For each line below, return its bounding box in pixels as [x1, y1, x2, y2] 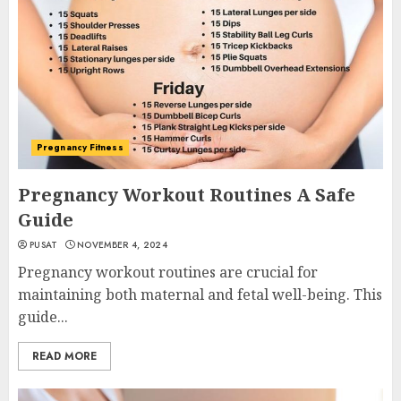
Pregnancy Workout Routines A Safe [18, 183, 355, 207]
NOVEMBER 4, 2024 [77, 238, 167, 252]
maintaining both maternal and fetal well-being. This [18, 285, 382, 304]
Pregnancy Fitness [37, 141, 124, 154]
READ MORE [32, 348, 97, 364]
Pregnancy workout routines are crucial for [18, 262, 318, 282]
